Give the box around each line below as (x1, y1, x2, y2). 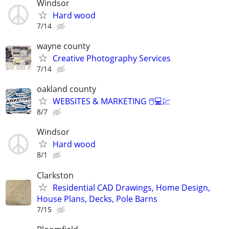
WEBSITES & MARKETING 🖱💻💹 (53, 96, 171, 107)
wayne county (37, 40, 90, 52)
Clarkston (37, 169, 74, 181)
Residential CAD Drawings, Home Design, (53, 181, 210, 193)
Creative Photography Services (53, 52, 171, 64)
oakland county (37, 83, 96, 95)
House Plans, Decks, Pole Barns (37, 193, 157, 204)
